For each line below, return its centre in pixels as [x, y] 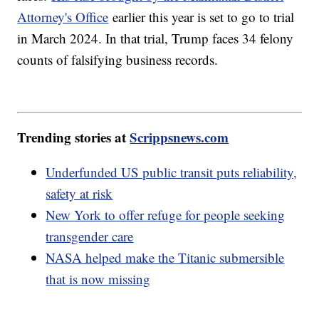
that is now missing [98, 279]
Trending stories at [74, 137]
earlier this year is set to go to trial [202, 16]
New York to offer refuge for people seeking [166, 215]
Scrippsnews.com [179, 137]
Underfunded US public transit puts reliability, [172, 172]
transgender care [90, 236]
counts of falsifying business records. [118, 59]
